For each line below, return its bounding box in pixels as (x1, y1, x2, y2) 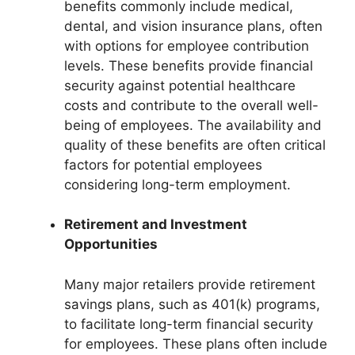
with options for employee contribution (64, 37, 309, 54)
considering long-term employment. (64, 176, 291, 193)
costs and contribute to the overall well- (64, 97, 319, 113)
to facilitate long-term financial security (64, 315, 313, 332)
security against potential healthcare (64, 77, 296, 94)
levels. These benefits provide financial (64, 57, 313, 74)
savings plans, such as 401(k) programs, (64, 296, 320, 312)
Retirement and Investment (64, 216, 247, 233)
